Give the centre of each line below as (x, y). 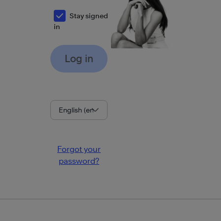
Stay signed (89, 16)
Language (69, 126)
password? (79, 161)
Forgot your (79, 149)
